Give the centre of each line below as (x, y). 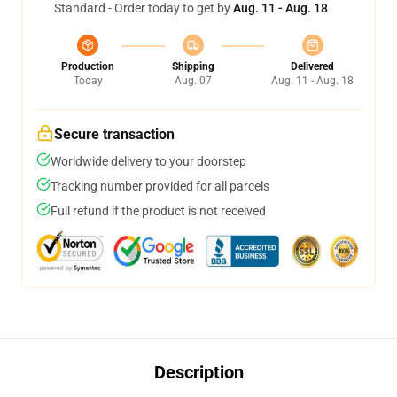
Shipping (193, 66)
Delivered (312, 66)
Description (198, 372)
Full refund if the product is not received (158, 211)
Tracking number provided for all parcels (160, 186)
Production (88, 66)
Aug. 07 (193, 81)
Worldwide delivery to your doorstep (148, 161)
